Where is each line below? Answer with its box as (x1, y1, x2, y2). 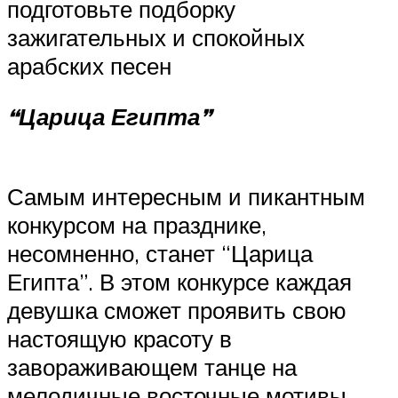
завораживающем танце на (7, 352, 297, 381)
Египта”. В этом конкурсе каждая (7, 267, 352, 296)
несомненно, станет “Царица (7, 238, 313, 267)
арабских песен (7, 51, 171, 80)
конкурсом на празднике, (7, 210, 267, 239)
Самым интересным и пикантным (7, 181, 365, 211)
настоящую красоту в (7, 323, 232, 353)
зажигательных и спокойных (7, 22, 305, 52)
